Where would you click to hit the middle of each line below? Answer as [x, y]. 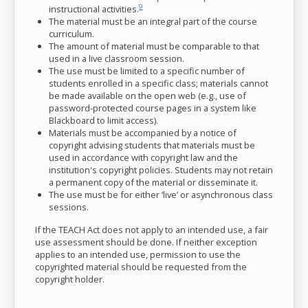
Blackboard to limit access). [103, 120]
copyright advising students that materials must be [152, 145]
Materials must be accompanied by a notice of [143, 133]
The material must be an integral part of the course [153, 21]
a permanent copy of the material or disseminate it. [153, 182]
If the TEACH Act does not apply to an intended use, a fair [152, 230]
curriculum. [71, 34]
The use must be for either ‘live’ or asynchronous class [161, 195]
